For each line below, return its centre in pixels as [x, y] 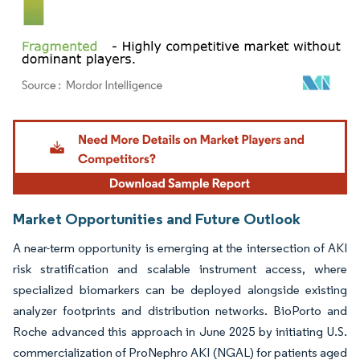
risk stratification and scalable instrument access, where [180, 269]
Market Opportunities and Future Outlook [157, 219]
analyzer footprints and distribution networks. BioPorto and [180, 311]
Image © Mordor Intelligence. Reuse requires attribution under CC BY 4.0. [170, 122]
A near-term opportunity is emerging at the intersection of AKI [180, 248]
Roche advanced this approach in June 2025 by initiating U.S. [180, 332]
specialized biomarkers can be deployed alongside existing [180, 290]
